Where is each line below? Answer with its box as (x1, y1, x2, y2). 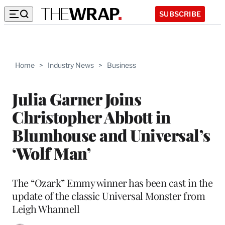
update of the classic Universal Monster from (12, 188, 205, 202)
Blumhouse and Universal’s (12, 124, 210, 146)
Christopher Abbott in (12, 105, 171, 128)
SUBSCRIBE (159, 9, 201, 18)
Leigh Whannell (12, 201, 79, 215)
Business (107, 61, 136, 69)
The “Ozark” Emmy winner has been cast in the (12, 175, 212, 189)
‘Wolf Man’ (12, 142, 90, 164)
